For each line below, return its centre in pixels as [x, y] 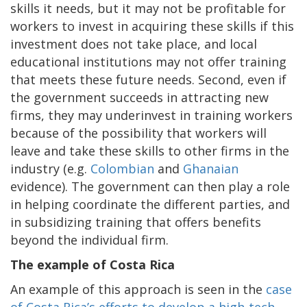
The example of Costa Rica [93, 264]
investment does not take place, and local [134, 44]
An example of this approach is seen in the [138, 289]
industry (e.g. [50, 168]
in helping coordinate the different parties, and [150, 204]
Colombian [122, 168]
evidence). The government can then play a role [150, 186]
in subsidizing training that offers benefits [136, 222]
